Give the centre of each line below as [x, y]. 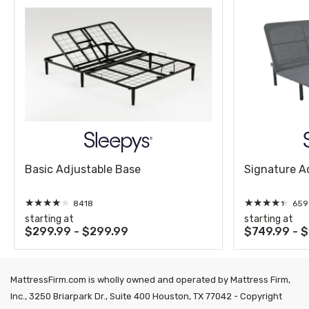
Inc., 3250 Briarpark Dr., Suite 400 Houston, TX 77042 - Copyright [146, 296]
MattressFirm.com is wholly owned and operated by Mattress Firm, [150, 279]
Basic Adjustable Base [82, 170]
